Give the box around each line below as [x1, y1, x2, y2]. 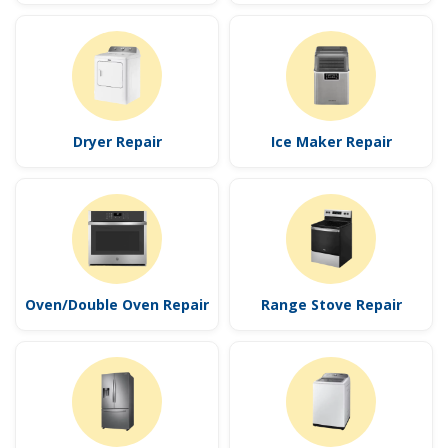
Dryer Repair [72, 131, 162, 151]
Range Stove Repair [260, 294, 402, 314]
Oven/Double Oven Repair [25, 294, 209, 314]
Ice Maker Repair [270, 131, 392, 151]
